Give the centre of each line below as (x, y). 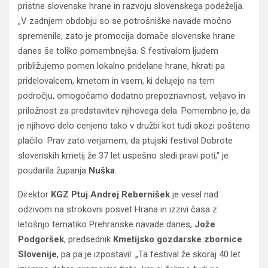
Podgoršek (41, 239)
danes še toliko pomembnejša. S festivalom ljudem (118, 51)
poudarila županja (53, 170)
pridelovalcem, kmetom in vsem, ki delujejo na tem (116, 81)
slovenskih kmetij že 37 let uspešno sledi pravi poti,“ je (123, 156)
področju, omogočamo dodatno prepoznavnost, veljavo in (132, 96)
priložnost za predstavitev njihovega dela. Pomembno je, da (134, 111)
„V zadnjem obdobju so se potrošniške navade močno (125, 21)
